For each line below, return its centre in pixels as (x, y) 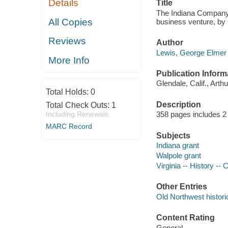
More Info (69, 60)
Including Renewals (77, 114)
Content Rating (185, 218)
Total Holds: (68, 92)
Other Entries (181, 187)
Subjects (173, 135)
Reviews (67, 41)
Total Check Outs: (78, 105)
